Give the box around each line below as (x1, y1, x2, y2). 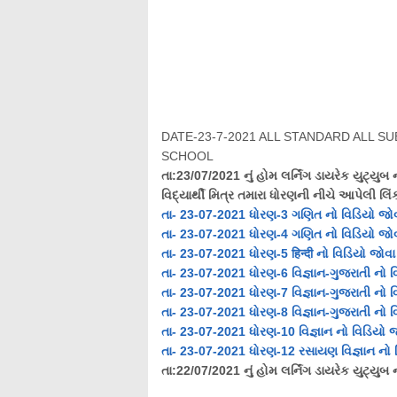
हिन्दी (292, 245, 313, 261)
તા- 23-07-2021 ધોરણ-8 (161, 304, 292, 319)
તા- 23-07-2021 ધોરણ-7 (161, 284, 292, 300)
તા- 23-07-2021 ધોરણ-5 (161, 245, 292, 261)
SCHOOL (161, 148, 214, 163)
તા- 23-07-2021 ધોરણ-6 (161, 265, 292, 280)
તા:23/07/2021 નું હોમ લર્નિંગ (161, 167, 315, 183)
